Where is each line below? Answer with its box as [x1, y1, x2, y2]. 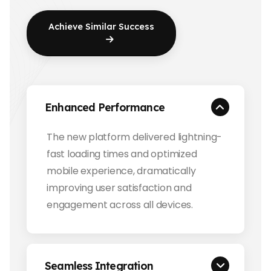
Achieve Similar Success [48, 21, 155, 32]
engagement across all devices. [47, 197, 193, 212]
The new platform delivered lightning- [47, 129, 223, 144]
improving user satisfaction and [47, 180, 192, 195]
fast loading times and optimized [47, 146, 197, 161]
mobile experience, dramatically [47, 163, 196, 178]
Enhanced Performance [45, 100, 165, 114]
